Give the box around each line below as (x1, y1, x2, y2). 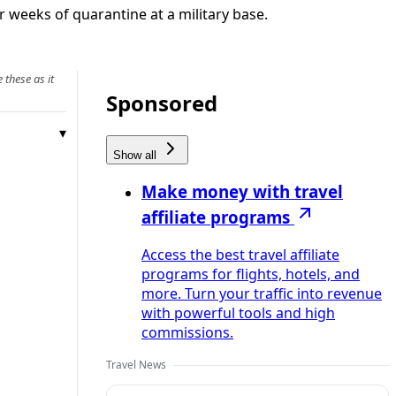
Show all (113, 148, 160, 162)
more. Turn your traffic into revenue (141, 284, 382, 304)
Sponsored (106, 88, 217, 118)
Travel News (106, 357, 166, 373)
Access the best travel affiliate (141, 245, 339, 265)
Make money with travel (141, 180, 343, 203)
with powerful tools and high (141, 303, 335, 324)
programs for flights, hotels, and (141, 264, 360, 285)
